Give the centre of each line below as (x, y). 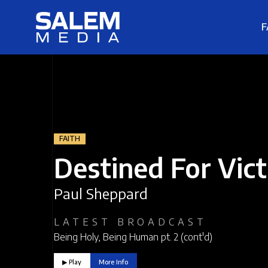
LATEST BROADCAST (130, 222)
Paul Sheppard (101, 194)
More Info (114, 262)
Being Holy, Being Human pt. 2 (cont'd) (133, 237)
